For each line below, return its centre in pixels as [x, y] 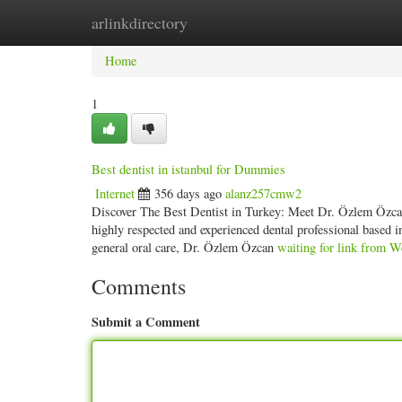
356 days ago [188, 193]
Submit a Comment [146, 322]
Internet [115, 193]
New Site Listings [224, 22]
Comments [139, 286]
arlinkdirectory [140, 22]
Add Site [321, 22]
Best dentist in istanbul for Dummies [188, 169]
